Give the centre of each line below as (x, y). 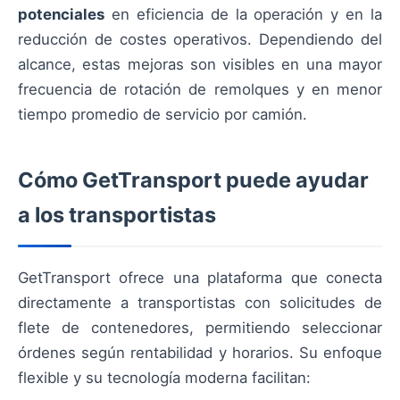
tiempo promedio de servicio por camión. (162, 114)
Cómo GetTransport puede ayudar (193, 179)
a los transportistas (117, 214)
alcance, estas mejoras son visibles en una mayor (200, 64)
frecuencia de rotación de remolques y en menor (200, 89)
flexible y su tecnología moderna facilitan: (164, 377)
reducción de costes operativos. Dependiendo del (200, 39)
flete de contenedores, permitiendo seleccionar (200, 327)
